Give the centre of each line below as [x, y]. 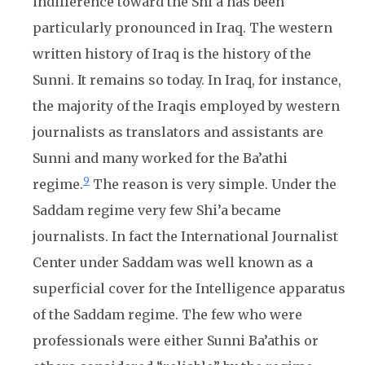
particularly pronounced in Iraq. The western [182, 28]
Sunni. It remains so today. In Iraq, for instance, [187, 80]
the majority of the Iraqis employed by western [186, 106]
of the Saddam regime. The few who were [167, 314]
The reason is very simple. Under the [213, 184]
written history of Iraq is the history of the [172, 54]
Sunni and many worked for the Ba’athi [160, 158]
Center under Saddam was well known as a [173, 262]
